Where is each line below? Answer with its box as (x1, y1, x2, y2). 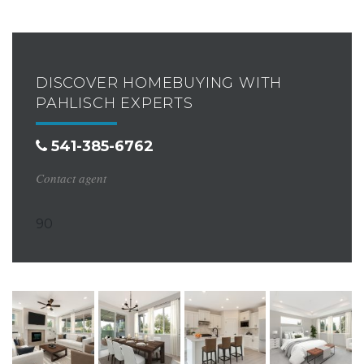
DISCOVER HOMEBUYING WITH (36, 74, 283, 93)
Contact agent (36, 170, 106, 187)
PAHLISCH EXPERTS (36, 94, 193, 113)
